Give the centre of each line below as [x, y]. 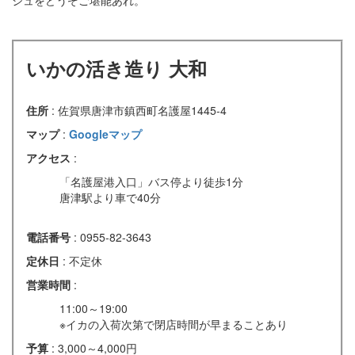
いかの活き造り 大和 [116, 68]
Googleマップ [105, 134]
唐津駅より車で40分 [110, 197]
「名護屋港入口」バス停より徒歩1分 [151, 181]
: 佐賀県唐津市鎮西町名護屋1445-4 [139, 110]
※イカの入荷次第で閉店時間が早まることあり [174, 324]
